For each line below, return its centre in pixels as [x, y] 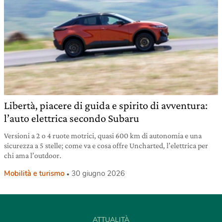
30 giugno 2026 [98, 174]
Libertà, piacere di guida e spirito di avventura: [106, 106]
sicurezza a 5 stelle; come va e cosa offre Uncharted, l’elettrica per [106, 146]
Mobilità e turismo [34, 174]
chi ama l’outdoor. [33, 156]
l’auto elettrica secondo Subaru [72, 118]
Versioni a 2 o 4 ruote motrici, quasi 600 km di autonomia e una [103, 136]
